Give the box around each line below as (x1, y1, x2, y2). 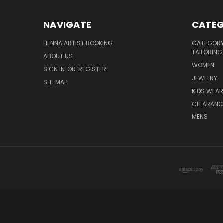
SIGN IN (43, 64, 66, 73)
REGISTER (78, 64, 106, 73)
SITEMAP (43, 77, 67, 86)
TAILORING (191, 47, 222, 56)
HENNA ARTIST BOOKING (43, 38, 112, 47)
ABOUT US (43, 51, 73, 60)
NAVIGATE (43, 18, 91, 31)
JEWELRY (191, 73, 217, 82)
